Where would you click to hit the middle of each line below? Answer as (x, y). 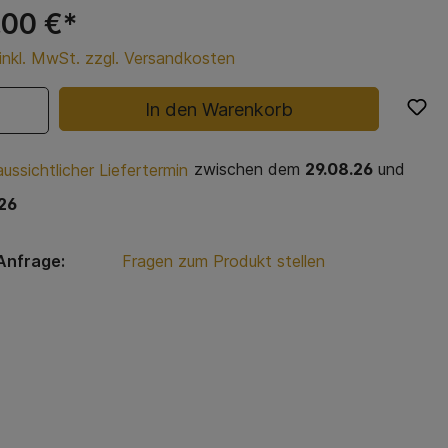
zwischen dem (247, 169)
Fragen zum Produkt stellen (223, 261)
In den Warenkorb (219, 108)
